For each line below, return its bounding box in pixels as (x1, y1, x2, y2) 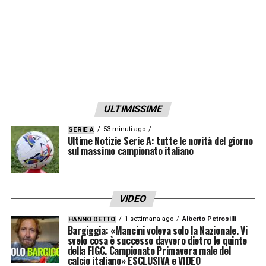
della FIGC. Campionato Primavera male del (67, 243, 231, 258)
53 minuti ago (103, 125, 145, 133)
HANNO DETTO (68, 215, 115, 223)
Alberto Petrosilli (182, 214, 236, 223)
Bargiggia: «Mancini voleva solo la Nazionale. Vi (67, 223, 248, 237)
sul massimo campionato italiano (67, 143, 194, 158)
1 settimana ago (124, 214, 173, 223)
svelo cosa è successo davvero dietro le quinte (67, 233, 247, 248)
